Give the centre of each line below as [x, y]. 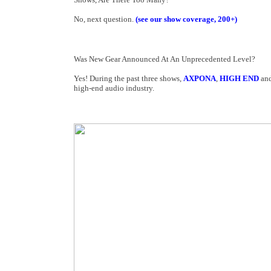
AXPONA [200, 78]
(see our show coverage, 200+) [186, 19]
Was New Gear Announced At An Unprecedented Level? [165, 59]
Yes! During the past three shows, [129, 78]
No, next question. [105, 19]
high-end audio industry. [114, 88]
